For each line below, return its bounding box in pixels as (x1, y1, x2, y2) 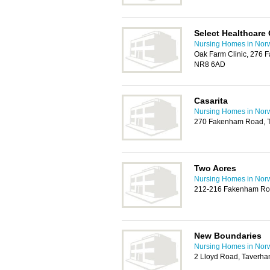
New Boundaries (194, 231, 262, 240)
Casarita (194, 96, 228, 105)
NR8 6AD (194, 60, 225, 69)
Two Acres (194, 163, 236, 173)
